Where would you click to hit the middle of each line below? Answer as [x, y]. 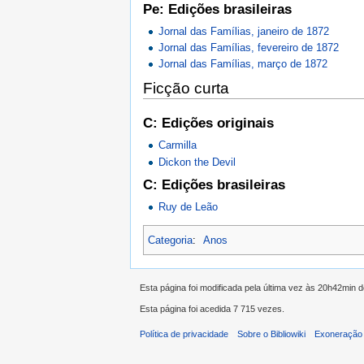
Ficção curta [186, 89]
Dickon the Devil [197, 162]
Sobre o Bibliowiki [272, 334]
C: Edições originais [208, 123]
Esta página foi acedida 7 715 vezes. [212, 309]
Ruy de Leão [188, 207]
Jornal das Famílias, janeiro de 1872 [244, 31]
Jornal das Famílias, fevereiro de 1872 [249, 48]
